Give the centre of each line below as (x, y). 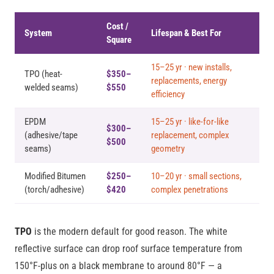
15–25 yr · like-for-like (190, 122)
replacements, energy (189, 81)
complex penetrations (190, 190)
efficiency (168, 94)
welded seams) (51, 87)
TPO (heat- (43, 74)
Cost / (117, 26)
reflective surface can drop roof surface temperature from (128, 249)
